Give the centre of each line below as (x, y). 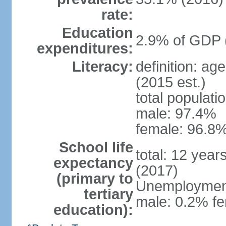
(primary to (95, 179)
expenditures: (85, 48)
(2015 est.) (171, 82)
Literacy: (102, 67)
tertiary (108, 194)
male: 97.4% (176, 114)
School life (96, 147)
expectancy (93, 163)
